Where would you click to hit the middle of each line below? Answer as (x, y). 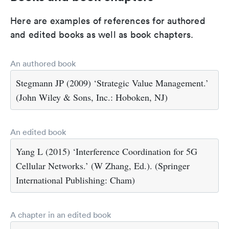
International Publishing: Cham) (75, 180)
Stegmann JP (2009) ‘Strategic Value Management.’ (112, 83)
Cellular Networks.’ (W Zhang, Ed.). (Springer (103, 166)
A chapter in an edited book (61, 215)
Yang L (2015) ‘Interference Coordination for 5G (107, 151)
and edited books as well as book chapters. (102, 35)
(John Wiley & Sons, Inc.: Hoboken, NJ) (92, 97)
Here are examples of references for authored (108, 21)
